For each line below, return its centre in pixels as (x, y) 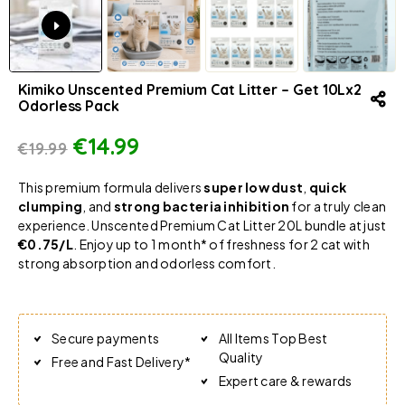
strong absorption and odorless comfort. (147, 263)
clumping (51, 206)
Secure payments (106, 338)
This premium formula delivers (111, 187)
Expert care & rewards (285, 380)
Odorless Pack (69, 105)
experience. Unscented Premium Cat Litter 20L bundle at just (202, 225)
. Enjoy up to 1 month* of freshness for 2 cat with (221, 244)
